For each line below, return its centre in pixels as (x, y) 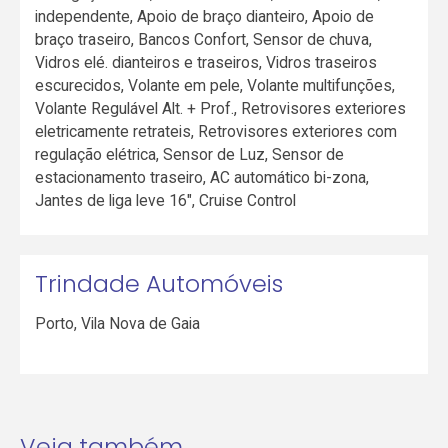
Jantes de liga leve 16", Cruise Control (166, 200)
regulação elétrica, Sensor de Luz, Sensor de (190, 154)
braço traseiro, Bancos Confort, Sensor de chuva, (204, 39)
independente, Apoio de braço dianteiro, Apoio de (205, 16)
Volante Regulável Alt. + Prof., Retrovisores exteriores (221, 108)
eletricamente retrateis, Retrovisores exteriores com (216, 131)
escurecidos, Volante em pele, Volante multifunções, (215, 85)
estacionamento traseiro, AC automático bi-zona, (202, 177)
